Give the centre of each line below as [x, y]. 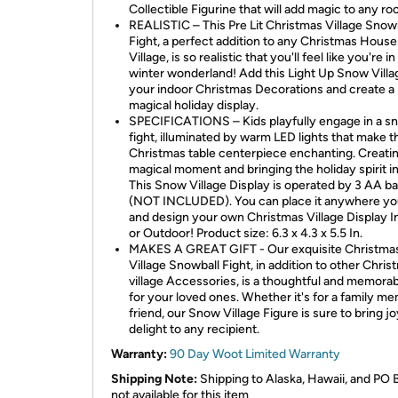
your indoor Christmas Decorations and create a [262, 89]
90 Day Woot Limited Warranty [255, 354]
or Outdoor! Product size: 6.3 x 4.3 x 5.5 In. [246, 233]
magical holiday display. [194, 105]
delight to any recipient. [194, 329]
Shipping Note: [154, 379]
